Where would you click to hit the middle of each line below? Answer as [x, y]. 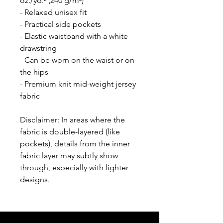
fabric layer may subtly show [69, 155]
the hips [34, 72]
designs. [35, 179]
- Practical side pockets [60, 24]
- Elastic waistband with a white [74, 36]
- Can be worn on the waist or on [77, 60]
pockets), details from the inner [75, 143]
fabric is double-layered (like [70, 131]
